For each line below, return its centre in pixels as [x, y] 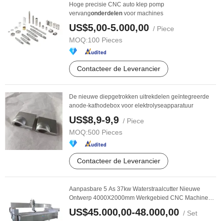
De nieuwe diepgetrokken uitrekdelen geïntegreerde [139, 97]
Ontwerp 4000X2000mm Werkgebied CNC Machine [139, 198]
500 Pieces [105, 132]
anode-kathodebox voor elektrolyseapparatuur [131, 106]
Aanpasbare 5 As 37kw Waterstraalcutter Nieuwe [135, 189]
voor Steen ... [87, 207]
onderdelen [107, 13]
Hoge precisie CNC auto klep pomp [117, 4]
